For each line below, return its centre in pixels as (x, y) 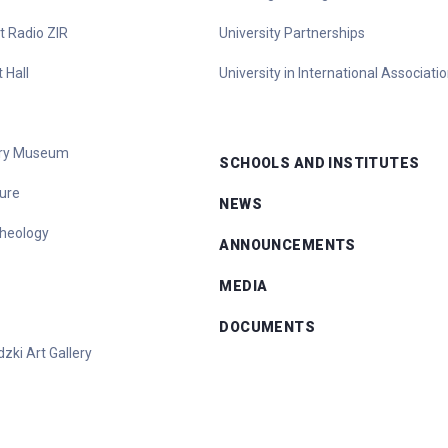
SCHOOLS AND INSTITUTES (319, 163)
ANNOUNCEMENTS (287, 245)
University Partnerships (292, 33)
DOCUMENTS (267, 327)
